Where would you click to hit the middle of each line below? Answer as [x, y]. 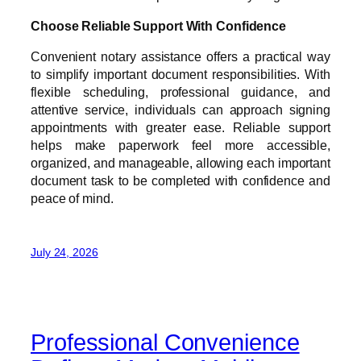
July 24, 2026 [64, 252]
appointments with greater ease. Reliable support [180, 128]
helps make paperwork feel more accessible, [180, 145]
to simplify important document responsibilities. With [180, 75]
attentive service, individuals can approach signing [180, 110]
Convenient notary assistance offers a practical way [180, 57]
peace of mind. [72, 199]
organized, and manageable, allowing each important [180, 163]
